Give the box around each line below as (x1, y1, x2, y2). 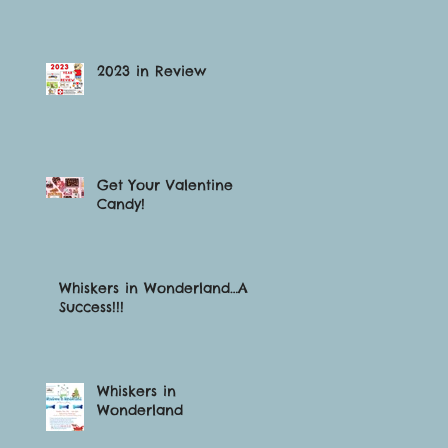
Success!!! (59, 298, 124, 316)
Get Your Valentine (97, 176, 233, 194)
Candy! (97, 195, 145, 213)
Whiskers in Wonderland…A (59, 279, 248, 297)
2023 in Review (97, 62, 206, 80)
